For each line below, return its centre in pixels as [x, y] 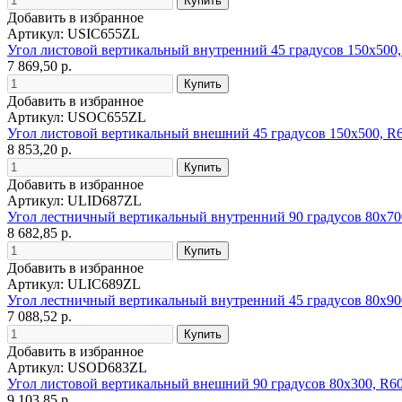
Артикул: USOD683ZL [77, 367]
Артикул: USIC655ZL [74, 33]
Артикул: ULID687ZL [74, 200]
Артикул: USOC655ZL [77, 117]
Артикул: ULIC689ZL [74, 284]
